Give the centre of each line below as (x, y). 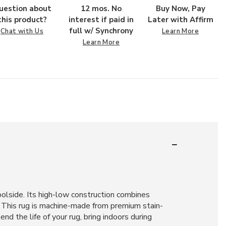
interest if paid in (101, 20)
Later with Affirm (180, 20)
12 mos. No (101, 9)
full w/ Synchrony (101, 31)
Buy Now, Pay (180, 9)
